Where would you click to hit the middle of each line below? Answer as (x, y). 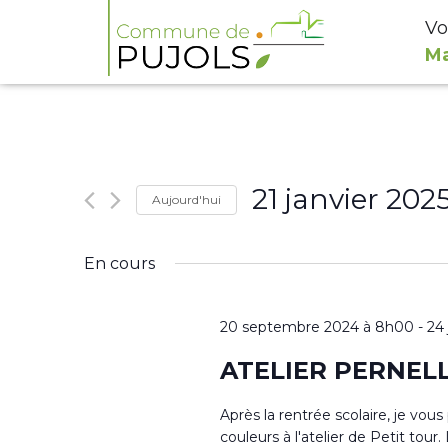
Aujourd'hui (186, 199)
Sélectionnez (303, 233)
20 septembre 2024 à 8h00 (316, 327)
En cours (119, 263)
